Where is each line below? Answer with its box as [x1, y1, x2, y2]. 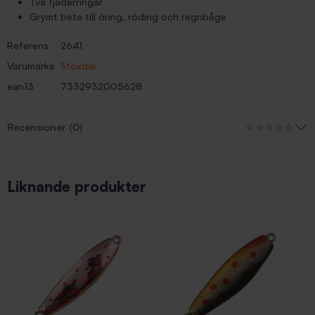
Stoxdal [60, 60, 96, 72]
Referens [7, 39, 49, 51]
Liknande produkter [7, 177, 146, 195]
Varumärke [7, 60, 55, 72]
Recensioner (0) [7, 121, 82, 133]
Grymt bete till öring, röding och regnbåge [30, 11, 226, 22]
